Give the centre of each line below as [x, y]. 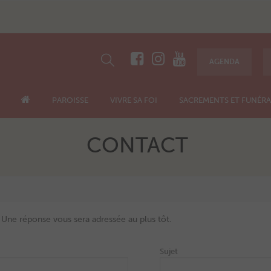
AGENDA [224, 61]
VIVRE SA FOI [133, 100]
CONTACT [137, 145]
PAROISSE [70, 100]
